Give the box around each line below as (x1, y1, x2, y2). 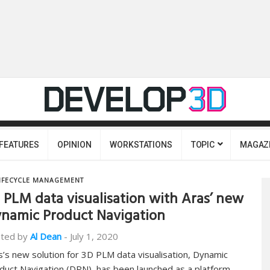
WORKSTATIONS (110, 140, 172, 149)
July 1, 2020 (70, 230, 118, 242)
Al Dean (30, 230, 61, 242)
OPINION (57, 140, 92, 149)
